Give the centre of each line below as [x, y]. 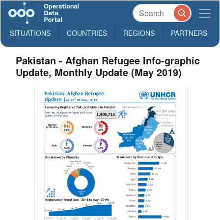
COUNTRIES [87, 33]
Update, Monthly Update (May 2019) [99, 72]
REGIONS [139, 33]
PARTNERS [189, 33]
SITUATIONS [30, 33]
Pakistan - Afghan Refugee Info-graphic [108, 60]
